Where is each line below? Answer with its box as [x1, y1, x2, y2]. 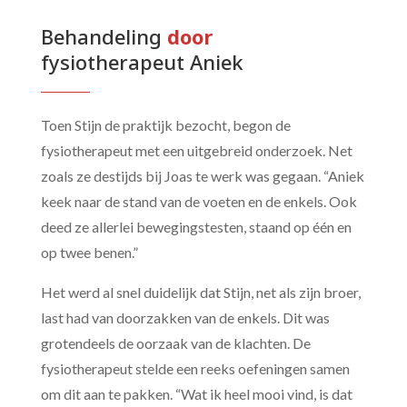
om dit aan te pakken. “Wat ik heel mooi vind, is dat [40, 384, 352, 402]
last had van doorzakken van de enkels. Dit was [40, 308, 330, 326]
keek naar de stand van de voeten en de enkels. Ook [40, 192, 357, 210]
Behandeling [40, 22, 167, 50]
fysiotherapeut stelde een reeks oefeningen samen [40, 359, 350, 377]
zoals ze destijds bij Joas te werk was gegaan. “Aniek [40, 166, 364, 184]
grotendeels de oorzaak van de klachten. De [40, 333, 311, 352]
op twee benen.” [40, 243, 138, 261]
